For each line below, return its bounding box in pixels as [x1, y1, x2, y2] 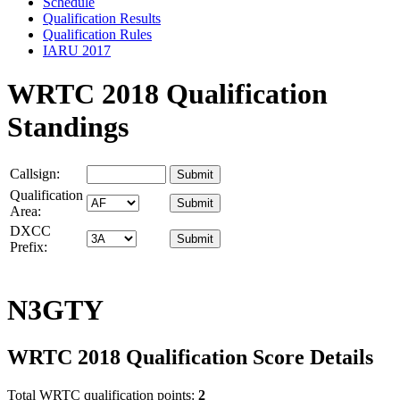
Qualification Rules [43, 26, 152, 42]
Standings [7, 110, 129, 143]
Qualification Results [43, 10, 161, 26]
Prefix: [10, 239, 47, 255]
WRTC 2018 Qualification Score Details [7, 346, 373, 370]
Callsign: [10, 166, 60, 182]
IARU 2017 [43, 42, 111, 58]
